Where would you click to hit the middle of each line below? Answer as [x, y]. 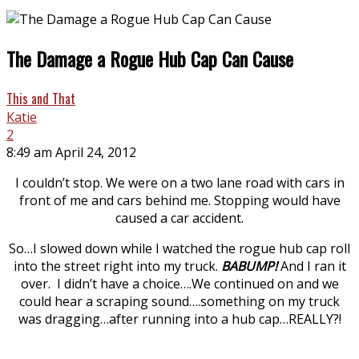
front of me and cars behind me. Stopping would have [179, 200]
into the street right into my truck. [117, 266]
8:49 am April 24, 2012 [71, 152]
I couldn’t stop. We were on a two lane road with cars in [179, 182]
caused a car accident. [179, 218]
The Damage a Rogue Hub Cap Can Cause [150, 58]
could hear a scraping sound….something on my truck [179, 301]
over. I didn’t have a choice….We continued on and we [179, 283]
